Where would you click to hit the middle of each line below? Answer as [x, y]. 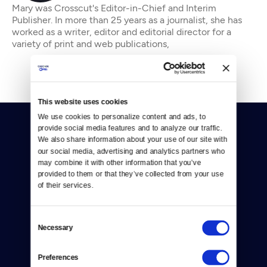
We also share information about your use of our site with [133, 139]
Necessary [55, 227]
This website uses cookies [83, 101]
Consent [43, 218]
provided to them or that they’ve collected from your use [131, 173]
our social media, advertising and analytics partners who [131, 150]
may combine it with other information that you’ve [119, 162]
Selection [45, 229]
